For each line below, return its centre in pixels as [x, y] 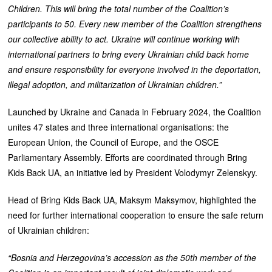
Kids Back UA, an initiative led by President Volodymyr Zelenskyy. [133, 172]
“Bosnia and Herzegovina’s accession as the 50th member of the [132, 257]
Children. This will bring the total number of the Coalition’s [119, 8]
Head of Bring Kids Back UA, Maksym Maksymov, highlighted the [132, 199]
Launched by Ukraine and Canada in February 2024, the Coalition [135, 111]
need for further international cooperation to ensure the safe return [136, 215]
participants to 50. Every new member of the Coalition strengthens [135, 23]
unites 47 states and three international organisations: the [119, 127]
